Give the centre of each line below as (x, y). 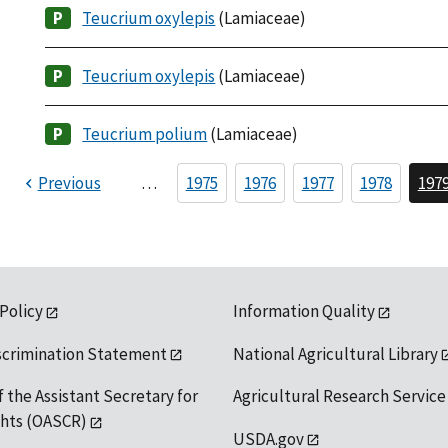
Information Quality (303, 311)
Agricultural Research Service (339, 396)
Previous (69, 183)
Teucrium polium (145, 134)
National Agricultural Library (335, 353)
